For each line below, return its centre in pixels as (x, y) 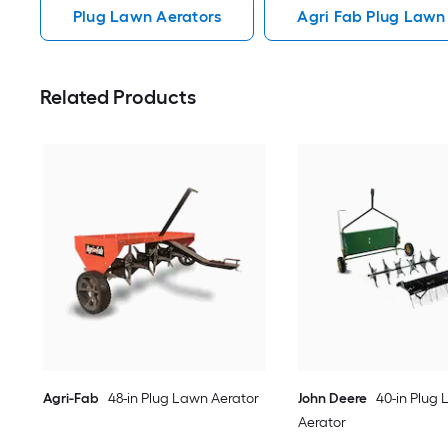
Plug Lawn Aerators (147, 16)
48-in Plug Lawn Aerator (184, 398)
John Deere (332, 398)
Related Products (118, 96)
